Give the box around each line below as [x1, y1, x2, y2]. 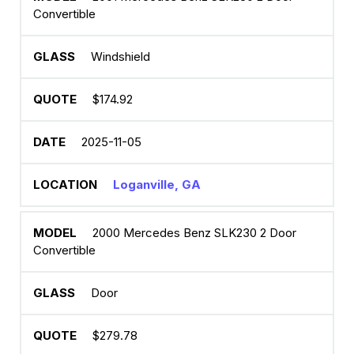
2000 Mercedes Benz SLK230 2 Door [92, 225, 296, 240]
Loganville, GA [113, 177, 201, 192]
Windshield [91, 49, 150, 64]
